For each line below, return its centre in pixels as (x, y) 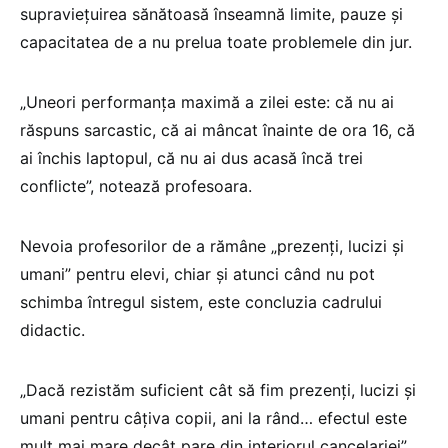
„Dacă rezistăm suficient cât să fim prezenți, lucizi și (218, 389)
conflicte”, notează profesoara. (136, 185)
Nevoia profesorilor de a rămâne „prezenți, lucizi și (212, 245)
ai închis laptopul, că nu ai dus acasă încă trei (191, 157)
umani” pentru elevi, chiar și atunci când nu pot (197, 273)
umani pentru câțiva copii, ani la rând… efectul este (213, 417)
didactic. (52, 329)
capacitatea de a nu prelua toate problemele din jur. (216, 41)
